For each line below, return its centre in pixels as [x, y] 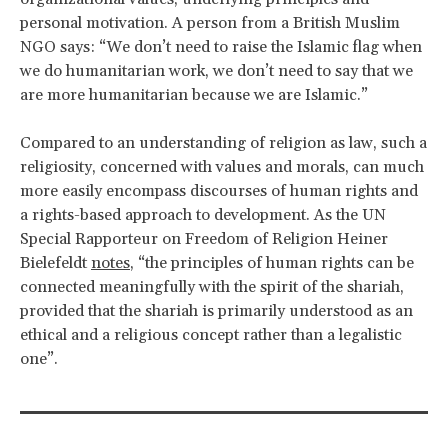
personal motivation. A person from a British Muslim [210, 22]
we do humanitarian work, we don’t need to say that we [216, 70]
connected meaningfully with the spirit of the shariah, [212, 286]
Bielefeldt [55, 262]
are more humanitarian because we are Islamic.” [194, 94]
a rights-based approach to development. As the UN [203, 214]
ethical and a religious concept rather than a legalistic [211, 334]
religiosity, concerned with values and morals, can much [222, 166]
